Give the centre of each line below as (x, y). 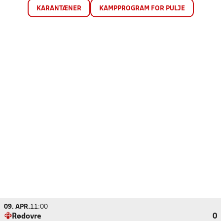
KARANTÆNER (59, 9)
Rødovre (27, 217)
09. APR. (17, 207)
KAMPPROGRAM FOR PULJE (142, 9)
